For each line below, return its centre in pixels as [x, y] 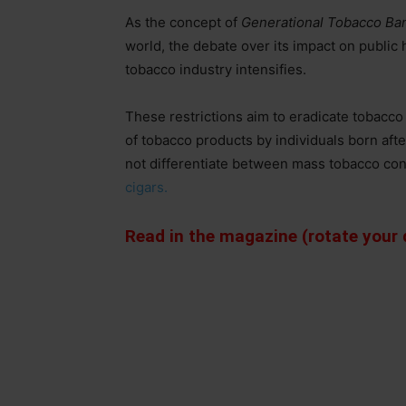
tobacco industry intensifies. [216, 69]
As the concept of [183, 22]
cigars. [146, 187]
